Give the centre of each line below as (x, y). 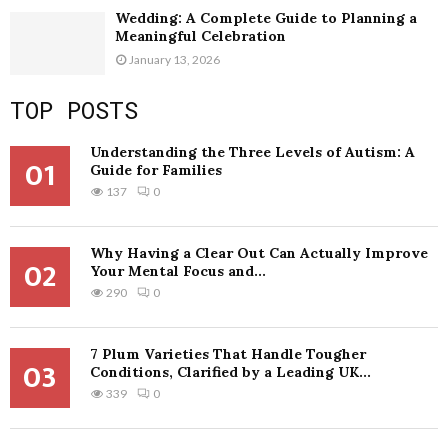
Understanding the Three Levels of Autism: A (252, 151)
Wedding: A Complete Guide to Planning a (266, 17)
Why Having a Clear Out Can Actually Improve (259, 252)
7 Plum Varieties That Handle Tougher (228, 353)
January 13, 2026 (174, 59)
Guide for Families (156, 169)
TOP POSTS (74, 109)
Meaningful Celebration (200, 35)
